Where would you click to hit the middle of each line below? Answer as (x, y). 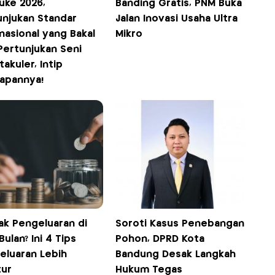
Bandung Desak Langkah (176, 254)
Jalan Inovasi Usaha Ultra (177, 18)
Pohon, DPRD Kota (160, 239)
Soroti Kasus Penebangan (180, 223)
